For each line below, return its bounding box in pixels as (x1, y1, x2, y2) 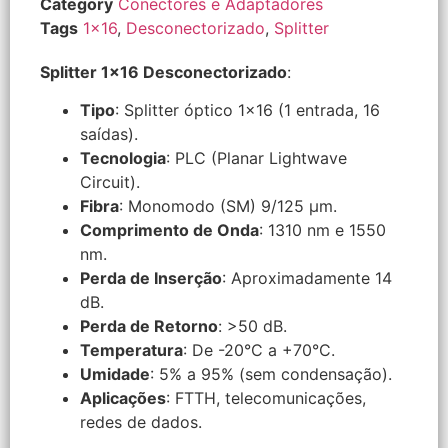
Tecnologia (80, 148, 166, 169)
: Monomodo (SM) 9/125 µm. (119, 196, 337, 217)
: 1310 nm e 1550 (259, 220, 386, 241)
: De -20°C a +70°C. (183, 340, 335, 361)
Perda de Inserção (80, 268, 222, 289)
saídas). (80, 124, 138, 145)
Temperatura (80, 340, 183, 361)
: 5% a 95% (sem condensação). (150, 364, 392, 385)
